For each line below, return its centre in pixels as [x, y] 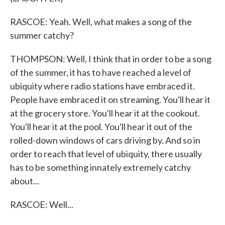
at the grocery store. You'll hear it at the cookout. [105, 113]
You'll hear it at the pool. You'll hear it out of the [101, 127]
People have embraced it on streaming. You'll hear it [110, 99]
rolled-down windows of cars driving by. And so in [105, 140]
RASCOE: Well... [42, 204]
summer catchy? [42, 35]
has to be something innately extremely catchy [100, 167]
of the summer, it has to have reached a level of [101, 72]
